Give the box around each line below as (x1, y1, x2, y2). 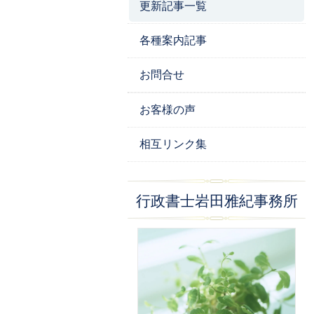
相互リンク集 (139, 137, 207, 150)
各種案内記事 (139, 34, 207, 46)
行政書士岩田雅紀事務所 (135, 193, 298, 210)
